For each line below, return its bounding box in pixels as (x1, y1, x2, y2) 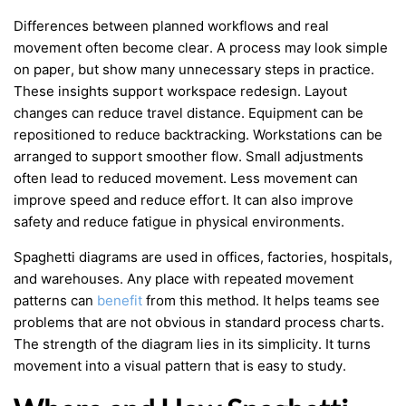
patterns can (14, 292, 97, 309)
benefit (97, 292, 142, 309)
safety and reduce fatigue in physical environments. (14, 213, 344, 230)
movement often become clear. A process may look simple (14, 39, 388, 56)
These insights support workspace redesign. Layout (14, 82, 347, 100)
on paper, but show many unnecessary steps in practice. (14, 61, 374, 78)
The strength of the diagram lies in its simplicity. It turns (14, 335, 371, 353)
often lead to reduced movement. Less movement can (14, 169, 358, 187)
